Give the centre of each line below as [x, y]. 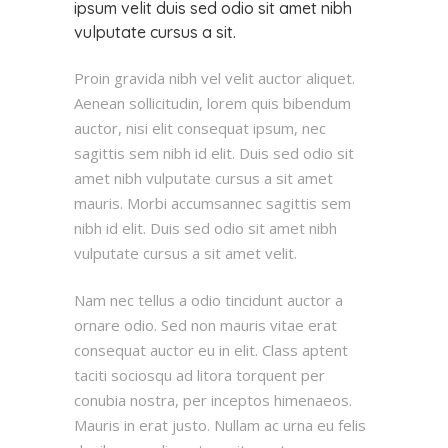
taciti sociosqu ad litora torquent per [199, 374]
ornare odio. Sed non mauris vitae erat [205, 324]
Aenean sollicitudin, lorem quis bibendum [212, 102]
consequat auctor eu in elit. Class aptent [211, 349]
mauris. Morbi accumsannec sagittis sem [212, 202]
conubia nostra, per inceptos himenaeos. [213, 399]
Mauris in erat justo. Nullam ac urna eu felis [220, 424]
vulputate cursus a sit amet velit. [185, 252]
